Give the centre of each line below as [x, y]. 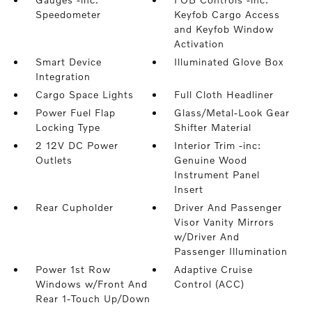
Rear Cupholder [74, 207]
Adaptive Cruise [214, 269]
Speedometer [68, 14]
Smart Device [68, 62]
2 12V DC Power [77, 145]
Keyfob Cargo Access [227, 14]
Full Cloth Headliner [224, 94]
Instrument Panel [217, 174]
